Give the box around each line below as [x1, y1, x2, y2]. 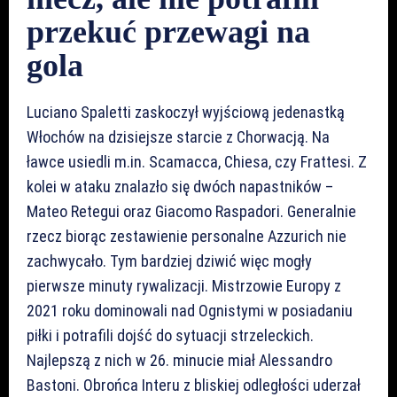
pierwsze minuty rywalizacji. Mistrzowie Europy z [27, 276, 341, 295]
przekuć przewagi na [27, 13, 310, 50]
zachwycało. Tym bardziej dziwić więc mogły [27, 251, 312, 270]
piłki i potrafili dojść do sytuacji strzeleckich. [27, 325, 314, 345]
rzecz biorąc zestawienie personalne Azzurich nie [27, 226, 346, 245]
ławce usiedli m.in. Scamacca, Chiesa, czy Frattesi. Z [27, 152, 367, 171]
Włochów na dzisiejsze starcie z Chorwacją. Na [27, 127, 330, 146]
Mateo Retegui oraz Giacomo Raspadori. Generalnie [27, 201, 356, 221]
